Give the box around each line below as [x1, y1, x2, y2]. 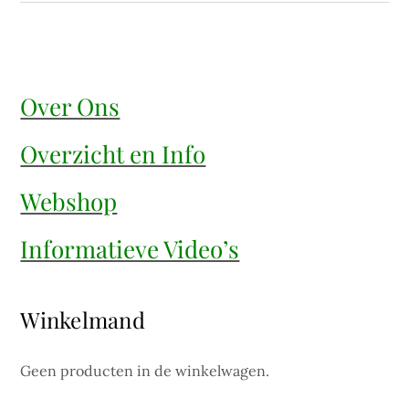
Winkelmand [20, 304, 145, 334]
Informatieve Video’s [20, 232, 240, 265]
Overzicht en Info [20, 137, 206, 170]
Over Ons [20, 89, 121, 122]
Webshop [20, 184, 118, 217]
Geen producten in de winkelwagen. [20, 361, 270, 380]
